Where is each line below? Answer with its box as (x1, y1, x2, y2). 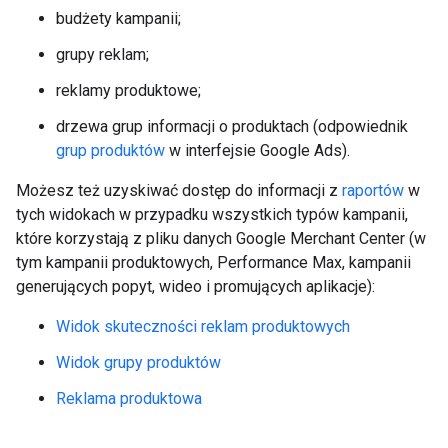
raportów (342, 181, 404, 200)
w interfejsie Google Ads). (165, 141, 350, 160)
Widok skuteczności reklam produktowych (56, 317, 350, 336)
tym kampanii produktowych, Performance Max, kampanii (16, 253, 411, 272)
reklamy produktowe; (56, 81, 201, 100)
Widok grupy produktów (56, 353, 221, 372)
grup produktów (56, 141, 165, 160)
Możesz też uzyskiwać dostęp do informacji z (16, 181, 342, 200)
